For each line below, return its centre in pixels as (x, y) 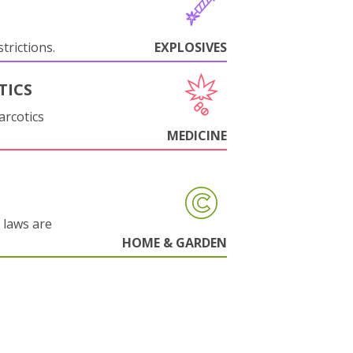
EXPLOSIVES (191, 47)
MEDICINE (197, 136)
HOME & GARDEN (175, 243)
